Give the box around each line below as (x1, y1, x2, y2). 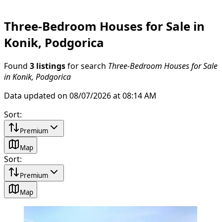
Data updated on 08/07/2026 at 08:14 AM (4, 91, 157, 100)
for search (65, 61, 108, 70)
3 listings (30, 61, 65, 70)
